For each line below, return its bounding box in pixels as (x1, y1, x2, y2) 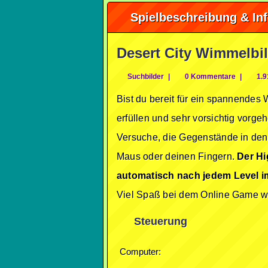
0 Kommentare (183, 72, 236, 81)
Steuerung (131, 215, 187, 227)
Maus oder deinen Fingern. (117, 151, 237, 162)
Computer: (120, 246, 161, 257)
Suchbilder (126, 72, 164, 81)
